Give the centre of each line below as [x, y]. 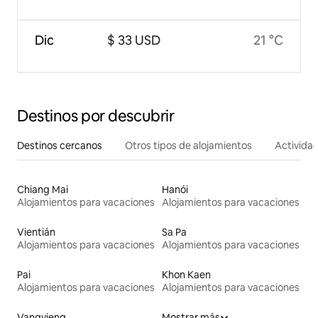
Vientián [36, 232]
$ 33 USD [133, 40]
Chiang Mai [43, 190]
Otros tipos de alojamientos [188, 146]
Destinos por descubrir [96, 116]
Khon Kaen [186, 275]
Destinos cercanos [60, 146]
